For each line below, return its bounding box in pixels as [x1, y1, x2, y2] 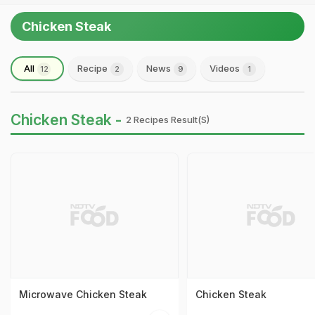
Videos [210, 63, 242, 74]
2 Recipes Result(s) [126, 114, 210, 125]
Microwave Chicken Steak [19, 288, 147, 301]
